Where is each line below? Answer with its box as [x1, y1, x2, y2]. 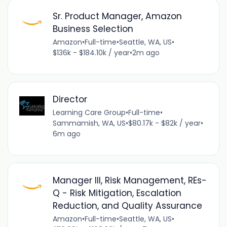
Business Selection [52, 22, 133, 35]
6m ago [52, 128, 81, 139]
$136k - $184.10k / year [52, 47, 130, 58]
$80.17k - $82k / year [128, 118, 201, 128]
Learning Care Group [52, 107, 126, 118]
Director [52, 93, 87, 105]
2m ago [132, 47, 160, 58]
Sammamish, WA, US [52, 118, 126, 128]
